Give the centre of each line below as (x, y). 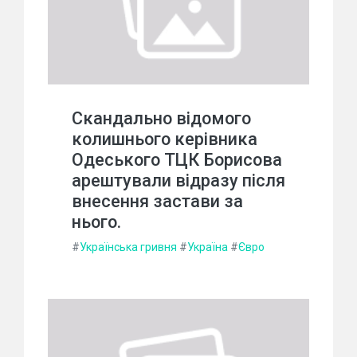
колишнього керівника (165, 139)
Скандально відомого (161, 119)
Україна (208, 247)
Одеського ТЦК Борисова (177, 160)
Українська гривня (128, 247)
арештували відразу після (178, 181)
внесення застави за (157, 202)
